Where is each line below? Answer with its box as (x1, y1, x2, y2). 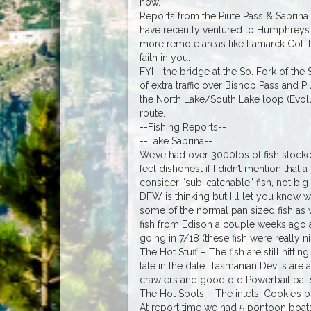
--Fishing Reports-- (139, 121, 226, 133)
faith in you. (139, 51, 190, 63)
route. (139, 107, 165, 119)
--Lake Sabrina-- (139, 135, 212, 146)
